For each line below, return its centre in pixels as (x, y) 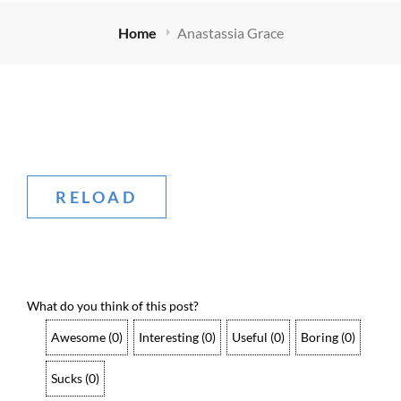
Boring (320, 337)
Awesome (78, 337)
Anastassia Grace (230, 32)
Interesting (169, 337)
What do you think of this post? (113, 305)
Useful (250, 337)
